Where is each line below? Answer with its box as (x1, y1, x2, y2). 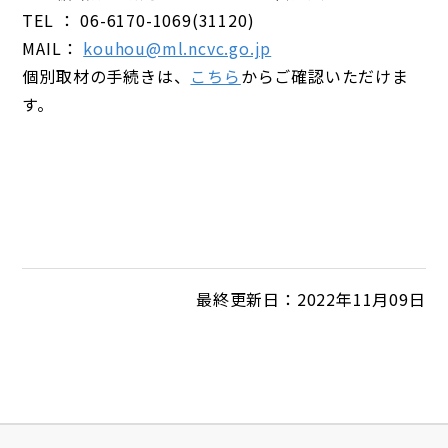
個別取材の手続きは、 (22, 64, 191, 88)
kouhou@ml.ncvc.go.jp (83, 36, 272, 60)
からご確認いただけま (240, 64, 409, 88)
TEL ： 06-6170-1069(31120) (22, 8, 255, 32)
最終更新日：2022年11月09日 (195, 287, 426, 311)
